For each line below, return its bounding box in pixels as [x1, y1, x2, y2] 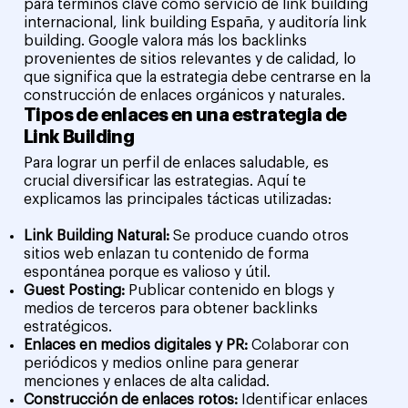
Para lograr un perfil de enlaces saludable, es [24, 155, 330, 170]
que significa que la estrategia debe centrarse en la [24, 69, 372, 85]
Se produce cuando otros [173, 228, 350, 243]
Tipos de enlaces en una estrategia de [24, 105, 347, 125]
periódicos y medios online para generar [24, 355, 300, 371]
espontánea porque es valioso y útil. [24, 264, 271, 280]
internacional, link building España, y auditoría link [24, 15, 368, 30]
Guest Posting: [24, 282, 129, 298]
